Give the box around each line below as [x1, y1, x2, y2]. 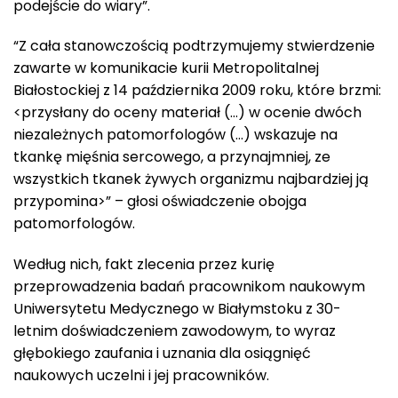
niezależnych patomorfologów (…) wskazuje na [13, 124, 338, 146]
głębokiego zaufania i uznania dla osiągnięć [13, 343, 311, 364]
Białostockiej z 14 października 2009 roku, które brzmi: [13, 80, 381, 101]
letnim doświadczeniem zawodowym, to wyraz [13, 321, 336, 342]
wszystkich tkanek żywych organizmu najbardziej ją [13, 169, 369, 190]
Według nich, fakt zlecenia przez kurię [13, 254, 275, 275]
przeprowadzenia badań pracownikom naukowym [13, 276, 365, 298]
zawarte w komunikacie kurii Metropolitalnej [13, 58, 319, 79]
